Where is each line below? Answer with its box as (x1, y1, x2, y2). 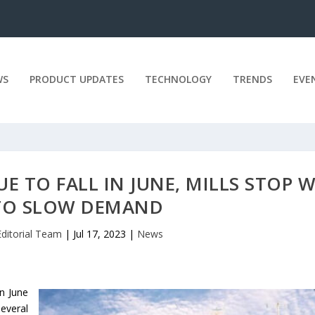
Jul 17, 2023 (73, 226, 127, 240)
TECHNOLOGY (144, 72, 212, 86)
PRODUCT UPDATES (29, 72, 124, 86)
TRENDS (232, 72, 272, 86)
